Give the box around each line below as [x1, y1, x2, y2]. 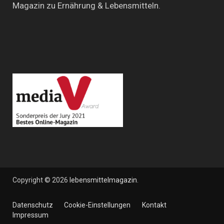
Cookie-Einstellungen [64, 201, 131, 209]
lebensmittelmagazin [69, 176, 137, 184]
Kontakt [141, 201, 166, 209]
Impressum [12, 211, 48, 219]
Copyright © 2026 [12, 176, 69, 184]
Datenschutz [12, 201, 53, 209]
